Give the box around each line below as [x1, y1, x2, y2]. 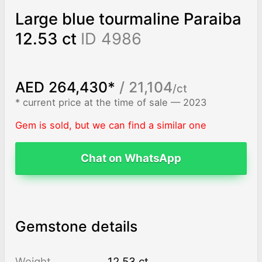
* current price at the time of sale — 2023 [15, 96, 206, 109]
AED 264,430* [15, 78, 115, 96]
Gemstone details [15, 218, 137, 236]
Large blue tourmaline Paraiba [15, 9, 242, 29]
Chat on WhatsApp [81, 151, 181, 166]
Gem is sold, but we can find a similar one [15, 119, 206, 131]
